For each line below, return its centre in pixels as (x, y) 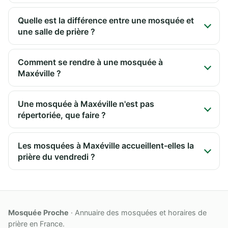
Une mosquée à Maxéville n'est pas (86, 104)
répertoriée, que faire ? (62, 115)
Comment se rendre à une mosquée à (90, 62)
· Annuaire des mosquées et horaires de (138, 213)
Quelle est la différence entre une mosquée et (106, 20)
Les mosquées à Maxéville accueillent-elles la (106, 145)
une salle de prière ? (56, 31)
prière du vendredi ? (56, 156)
